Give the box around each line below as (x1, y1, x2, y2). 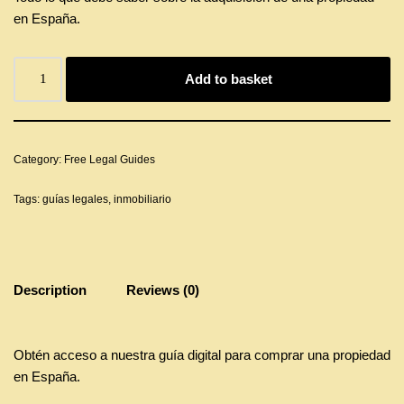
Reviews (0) (126, 282, 199, 298)
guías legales (42, 192, 108, 206)
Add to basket (184, 70, 272, 87)
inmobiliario (114, 192, 171, 206)
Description (14, 282, 87, 298)
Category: (14, 152, 64, 166)
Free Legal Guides (64, 152, 155, 166)
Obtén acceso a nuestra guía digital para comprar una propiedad (14, 346, 390, 363)
